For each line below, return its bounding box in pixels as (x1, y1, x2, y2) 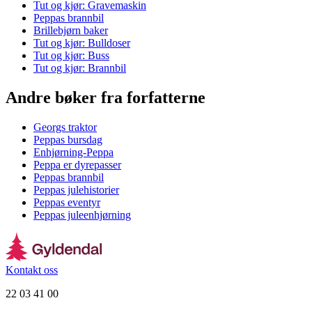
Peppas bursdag (33, 133, 102, 146)
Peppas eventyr (33, 196, 100, 208)
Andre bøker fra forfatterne (6, 88, 205, 107)
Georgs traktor (33, 120, 97, 133)
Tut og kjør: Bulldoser (33, 36, 130, 49)
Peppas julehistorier (33, 183, 119, 196)
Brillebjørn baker (33, 24, 108, 36)
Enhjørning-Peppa (33, 146, 114, 158)
